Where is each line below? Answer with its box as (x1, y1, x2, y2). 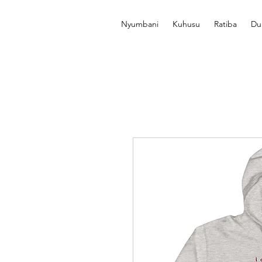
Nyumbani (121, 19, 158, 29)
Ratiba (214, 19, 237, 29)
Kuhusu (173, 19, 200, 29)
